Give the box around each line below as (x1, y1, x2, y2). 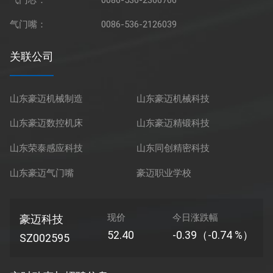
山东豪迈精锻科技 (136, 118, 210, 129)
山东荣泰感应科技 (10, 143, 83, 154)
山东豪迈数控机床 (10, 118, 83, 129)
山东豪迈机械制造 (10, 93, 83, 104)
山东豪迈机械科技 (136, 93, 210, 104)
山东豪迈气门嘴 (10, 167, 74, 179)
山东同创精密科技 (136, 143, 210, 154)
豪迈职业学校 (136, 167, 191, 179)
